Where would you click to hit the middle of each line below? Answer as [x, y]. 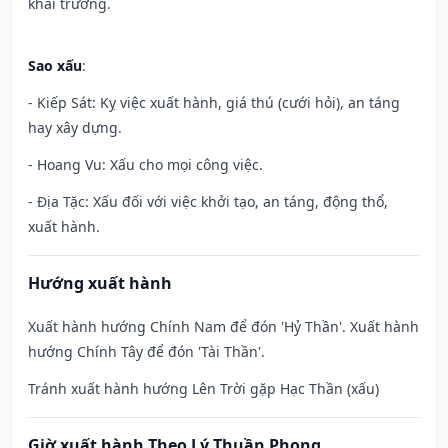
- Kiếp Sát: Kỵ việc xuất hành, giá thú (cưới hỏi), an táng [214, 103]
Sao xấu [55, 66]
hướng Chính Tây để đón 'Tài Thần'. [146, 352]
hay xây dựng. [75, 128]
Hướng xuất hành [100, 283]
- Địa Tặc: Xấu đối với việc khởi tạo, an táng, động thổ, [208, 202]
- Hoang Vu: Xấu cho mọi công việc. [145, 165]
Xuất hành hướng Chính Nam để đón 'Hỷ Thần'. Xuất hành [223, 327]
